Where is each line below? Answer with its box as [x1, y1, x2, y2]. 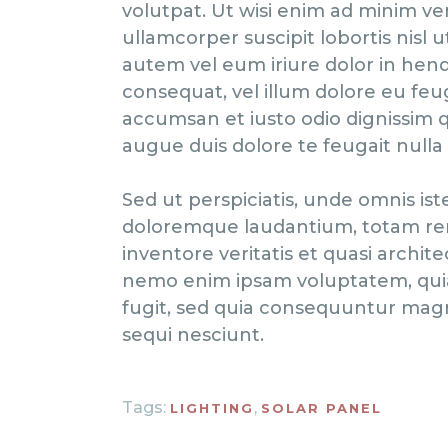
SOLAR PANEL [261, 400, 382, 417]
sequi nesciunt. [122, 324, 264, 347]
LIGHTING [170, 400, 254, 417]
